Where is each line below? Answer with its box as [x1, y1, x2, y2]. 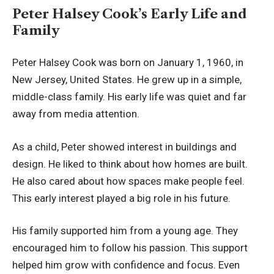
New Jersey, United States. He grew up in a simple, [12, 73, 242, 86]
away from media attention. [12, 108, 139, 120]
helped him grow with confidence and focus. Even [12, 259, 240, 272]
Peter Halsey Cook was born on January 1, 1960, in [12, 56, 243, 69]
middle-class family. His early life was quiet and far [12, 91, 246, 103]
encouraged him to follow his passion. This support [12, 242, 248, 254]
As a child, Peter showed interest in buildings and [12, 140, 237, 153]
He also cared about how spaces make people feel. [12, 174, 245, 187]
